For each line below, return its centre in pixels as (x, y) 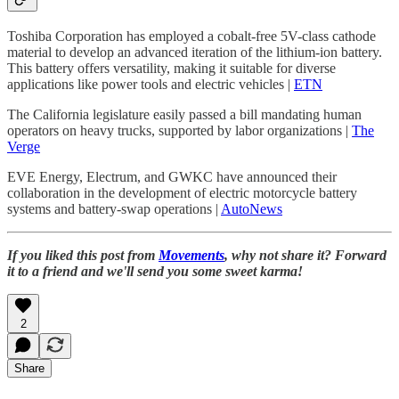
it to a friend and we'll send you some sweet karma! (155, 272)
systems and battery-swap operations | (114, 209)
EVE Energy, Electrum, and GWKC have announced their (172, 177)
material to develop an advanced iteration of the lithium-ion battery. (195, 53)
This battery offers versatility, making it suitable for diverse (171, 69)
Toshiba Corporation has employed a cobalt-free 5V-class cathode (191, 37)
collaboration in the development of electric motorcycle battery (182, 193)
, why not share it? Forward (305, 256)
